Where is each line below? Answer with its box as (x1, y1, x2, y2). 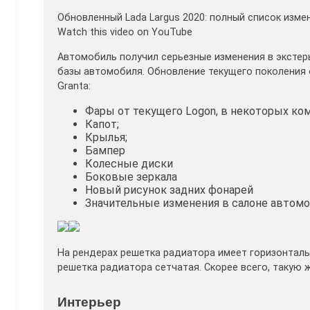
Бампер (85, 143, 125, 157)
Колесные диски (85, 156, 173, 170)
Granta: (57, 80, 91, 92)
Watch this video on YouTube (57, 26, 192, 39)
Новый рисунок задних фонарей (85, 183, 253, 197)
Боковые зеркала (85, 170, 177, 183)
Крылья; (85, 130, 127, 144)
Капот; (85, 117, 119, 131)
